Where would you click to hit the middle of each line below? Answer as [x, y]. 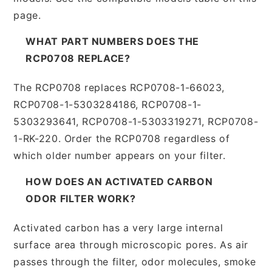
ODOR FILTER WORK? [81, 198]
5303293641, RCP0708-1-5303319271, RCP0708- [136, 121]
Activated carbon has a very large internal [118, 227]
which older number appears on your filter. [120, 155]
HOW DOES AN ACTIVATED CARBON [119, 181]
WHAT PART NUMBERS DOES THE [113, 41]
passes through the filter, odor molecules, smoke [135, 261]
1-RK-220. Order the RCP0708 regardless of [122, 138]
